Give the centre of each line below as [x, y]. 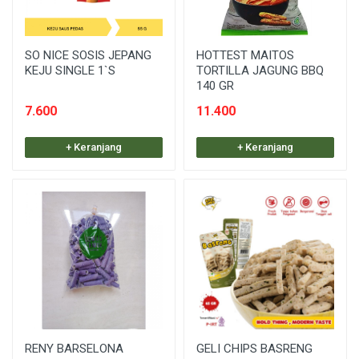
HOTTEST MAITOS [245, 55]
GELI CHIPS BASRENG [254, 349]
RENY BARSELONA [74, 349]
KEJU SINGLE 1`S [70, 71]
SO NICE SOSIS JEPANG [88, 55]
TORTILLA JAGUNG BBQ [260, 71]
